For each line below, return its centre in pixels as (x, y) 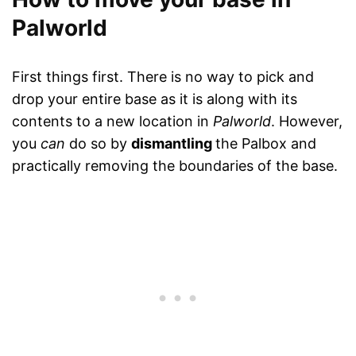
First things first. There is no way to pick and (163, 77)
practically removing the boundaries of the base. (175, 166)
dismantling (173, 144)
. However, (307, 122)
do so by (98, 144)
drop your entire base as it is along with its (155, 99)
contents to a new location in (112, 122)
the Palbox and (266, 144)
